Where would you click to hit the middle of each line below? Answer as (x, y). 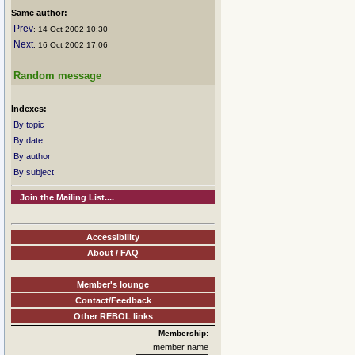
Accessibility (113, 237)
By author (32, 156)
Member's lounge (113, 284)
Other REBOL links (113, 316)
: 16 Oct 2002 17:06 (71, 45)
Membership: (183, 333)
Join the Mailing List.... (67, 197)
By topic (29, 124)
